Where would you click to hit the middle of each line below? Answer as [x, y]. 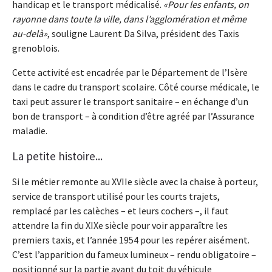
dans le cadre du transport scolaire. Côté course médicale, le [136, 87]
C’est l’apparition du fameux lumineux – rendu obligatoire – [134, 255]
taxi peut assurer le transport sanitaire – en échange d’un [130, 102]
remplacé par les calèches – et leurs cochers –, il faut [121, 211]
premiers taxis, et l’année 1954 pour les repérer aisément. [131, 240]
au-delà [28, 34]
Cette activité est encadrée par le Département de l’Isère [130, 73]
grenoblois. [36, 48]
